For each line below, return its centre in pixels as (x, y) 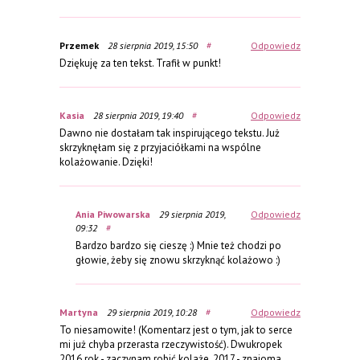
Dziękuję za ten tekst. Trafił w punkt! (140, 63)
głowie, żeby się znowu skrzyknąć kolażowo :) (178, 260)
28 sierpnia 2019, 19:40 (138, 115)
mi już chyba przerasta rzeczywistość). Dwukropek (171, 344)
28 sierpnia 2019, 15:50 (153, 45)
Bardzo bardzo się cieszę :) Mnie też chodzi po (178, 245)
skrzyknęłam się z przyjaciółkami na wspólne (160, 147)
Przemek (79, 45)
